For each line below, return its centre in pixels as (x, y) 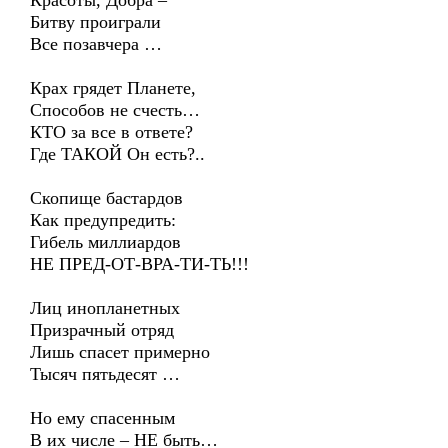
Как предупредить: (103, 220)
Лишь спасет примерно (120, 352)
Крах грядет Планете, (113, 88)
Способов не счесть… (115, 110)
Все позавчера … (96, 44)
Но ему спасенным (102, 418)
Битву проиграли (95, 22)
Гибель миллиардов (105, 242)
